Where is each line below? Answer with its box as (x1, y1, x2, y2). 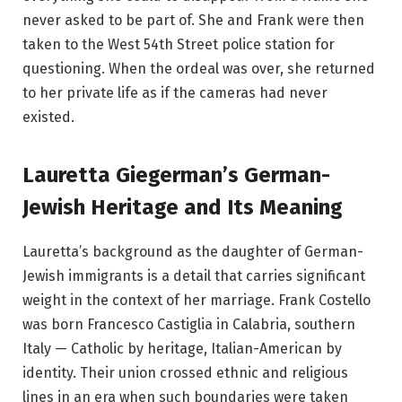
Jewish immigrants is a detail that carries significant (22, 267, 365, 284)
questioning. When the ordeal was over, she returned (22, 60, 375, 78)
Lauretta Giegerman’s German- (22, 162, 330, 188)
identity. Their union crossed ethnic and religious (22, 363, 348, 381)
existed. (22, 109, 74, 127)
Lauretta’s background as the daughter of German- (22, 242, 363, 260)
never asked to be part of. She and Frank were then (22, 12, 364, 30)
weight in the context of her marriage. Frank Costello (22, 291, 371, 309)
